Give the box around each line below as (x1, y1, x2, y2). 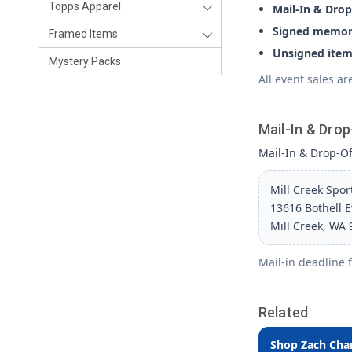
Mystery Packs (49, 55, 121, 68)
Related (258, 304, 309, 321)
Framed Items (49, 27, 118, 40)
